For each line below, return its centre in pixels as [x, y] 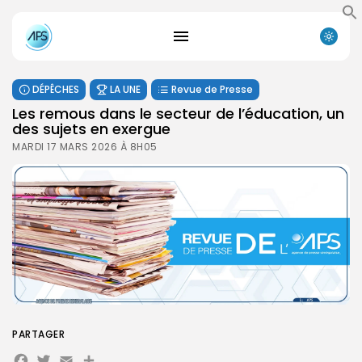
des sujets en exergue [91, 128]
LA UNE [125, 89]
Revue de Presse [212, 89]
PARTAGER [38, 334]
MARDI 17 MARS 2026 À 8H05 [85, 146]
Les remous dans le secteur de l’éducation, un [178, 113]
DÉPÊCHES [56, 89]
